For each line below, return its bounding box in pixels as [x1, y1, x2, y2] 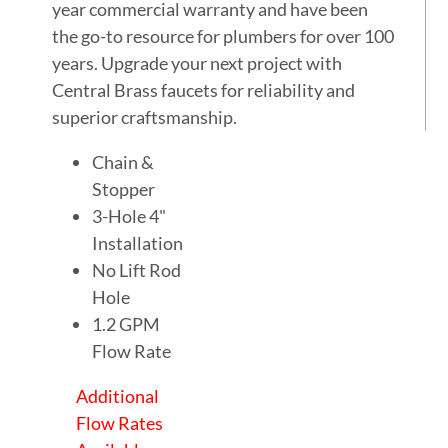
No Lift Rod [92, 259, 182, 282]
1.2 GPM [92, 313, 161, 336]
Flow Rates [76, 412, 164, 435]
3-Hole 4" [92, 205, 167, 228]
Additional [76, 385, 160, 408]
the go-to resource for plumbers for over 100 [52, 25, 395, 48]
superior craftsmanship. [52, 106, 238, 129]
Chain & [92, 151, 155, 174]
